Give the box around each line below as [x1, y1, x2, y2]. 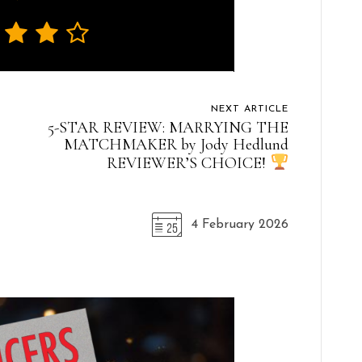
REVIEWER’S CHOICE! [107, 153, 271, 173]
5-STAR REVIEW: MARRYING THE [47, 117, 288, 137]
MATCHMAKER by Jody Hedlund [63, 134, 288, 154]
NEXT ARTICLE [210, 103, 288, 114]
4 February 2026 [191, 217, 288, 231]
